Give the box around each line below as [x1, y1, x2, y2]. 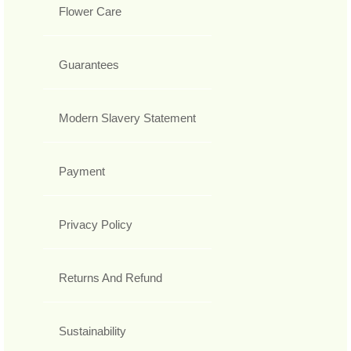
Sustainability [59, 324, 126, 338]
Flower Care [59, 4, 121, 18]
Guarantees [59, 57, 119, 71]
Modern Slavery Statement [59, 110, 196, 125]
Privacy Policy [59, 217, 132, 231]
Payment [59, 164, 105, 178]
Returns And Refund [59, 270, 162, 284]
